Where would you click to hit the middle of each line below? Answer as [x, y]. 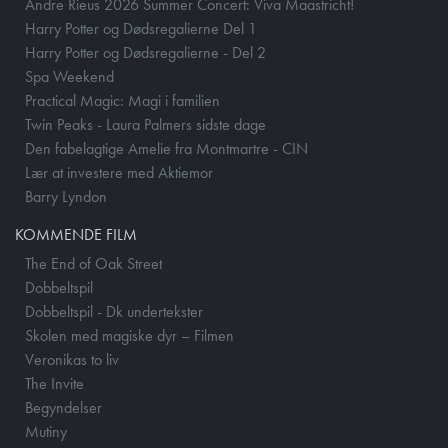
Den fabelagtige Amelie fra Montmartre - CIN [166, 149]
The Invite [54, 384]
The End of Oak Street [93, 264]
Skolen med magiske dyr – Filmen [129, 336]
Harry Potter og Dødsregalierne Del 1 [141, 29]
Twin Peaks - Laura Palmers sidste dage [145, 125]
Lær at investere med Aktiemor [119, 173]
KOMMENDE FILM [76, 235]
